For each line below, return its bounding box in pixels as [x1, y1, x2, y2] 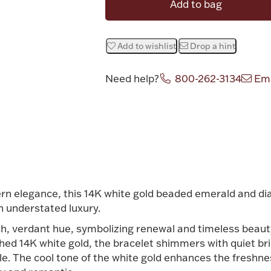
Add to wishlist [117, 40, 177, 51]
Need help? [105, 71, 160, 85]
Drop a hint [190, 40, 236, 51]
